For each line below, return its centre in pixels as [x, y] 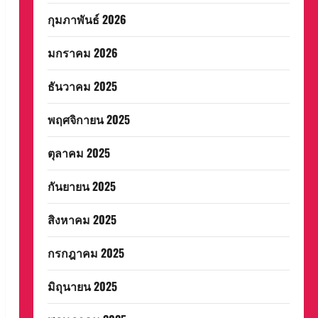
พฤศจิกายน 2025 [88, 119]
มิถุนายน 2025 [82, 286]
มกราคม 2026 [82, 53]
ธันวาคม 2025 [82, 86]
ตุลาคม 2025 [78, 153]
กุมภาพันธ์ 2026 [87, 19]
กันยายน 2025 [81, 186]
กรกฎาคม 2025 [86, 253]
